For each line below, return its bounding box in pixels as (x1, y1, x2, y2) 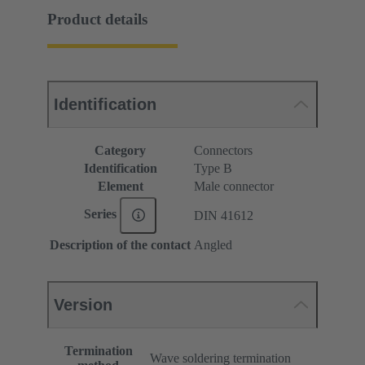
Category (95, 143, 146, 157)
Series (83, 207, 120, 222)
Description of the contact (50, 237, 191, 252)
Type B (194, 161, 232, 175)
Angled (194, 237, 232, 252)
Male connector (194, 178, 274, 193)
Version (54, 295, 112, 314)
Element (97, 178, 143, 193)
